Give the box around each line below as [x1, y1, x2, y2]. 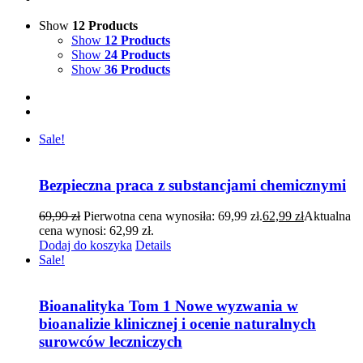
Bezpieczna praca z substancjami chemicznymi [39, 176, 346, 194]
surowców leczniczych [39, 332, 182, 350]
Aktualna [304, 209, 351, 224]
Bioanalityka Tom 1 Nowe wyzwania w [39, 297, 298, 314]
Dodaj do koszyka [39, 238, 132, 253]
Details [135, 238, 171, 253]
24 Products [105, 47, 170, 62]
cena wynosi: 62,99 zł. [39, 224, 154, 238]
